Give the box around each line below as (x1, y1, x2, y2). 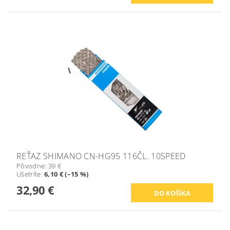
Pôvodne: (16, 161, 48, 170)
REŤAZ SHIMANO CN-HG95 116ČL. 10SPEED (16, 150, 186, 162)
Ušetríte (16, 169, 41, 179)
